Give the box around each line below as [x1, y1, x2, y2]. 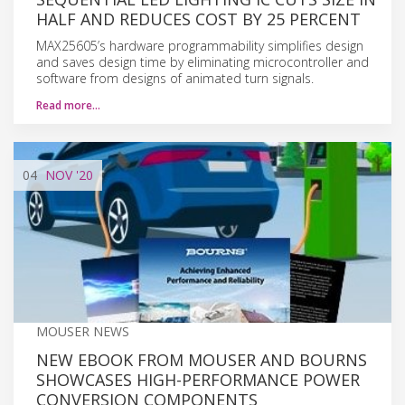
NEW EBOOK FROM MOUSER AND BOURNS [36, 348, 367, 371]
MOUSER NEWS [36, 322, 129, 340]
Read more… [36, 97, 100, 113]
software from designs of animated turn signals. [36, 69, 314, 87]
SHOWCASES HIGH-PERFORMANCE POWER [36, 368, 360, 391]
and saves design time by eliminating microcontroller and [36, 52, 369, 71]
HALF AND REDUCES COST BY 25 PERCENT [36, 7, 361, 30]
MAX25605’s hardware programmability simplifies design [36, 36, 363, 54]
